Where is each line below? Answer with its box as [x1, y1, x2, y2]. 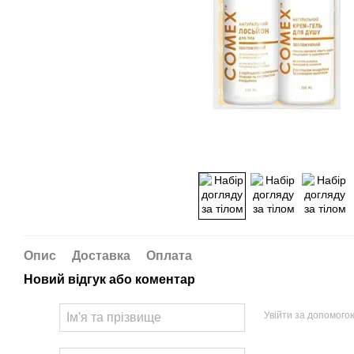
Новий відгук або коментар [24, 273, 195, 286]
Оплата [146, 249, 192, 262]
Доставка [72, 249, 130, 262]
